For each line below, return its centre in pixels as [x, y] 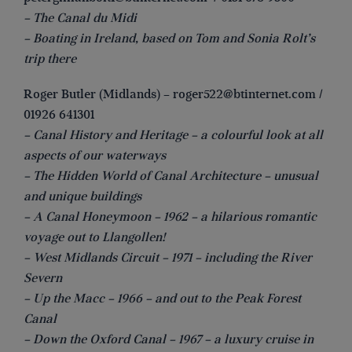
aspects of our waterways [95, 155]
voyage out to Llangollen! [95, 237]
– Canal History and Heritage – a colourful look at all [173, 135]
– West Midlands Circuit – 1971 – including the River [168, 257]
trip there [50, 59]
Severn [43, 278]
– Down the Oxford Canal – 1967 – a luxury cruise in [169, 339]
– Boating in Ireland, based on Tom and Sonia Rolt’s [169, 38]
